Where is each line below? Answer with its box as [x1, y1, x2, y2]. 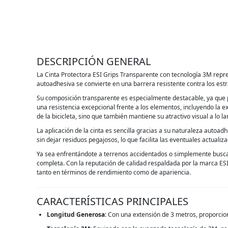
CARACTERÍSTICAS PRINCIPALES [37, 194, 188, 209]
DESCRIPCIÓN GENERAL [37, 54, 151, 69]
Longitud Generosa [47, 210, 105, 219]
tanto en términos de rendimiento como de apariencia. [37, 168, 191, 177]
